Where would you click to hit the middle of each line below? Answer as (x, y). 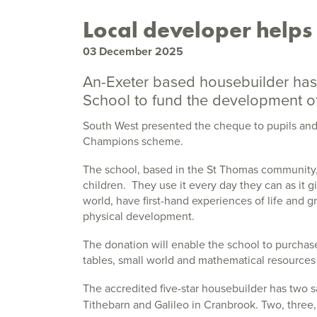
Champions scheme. (133, 141)
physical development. (139, 216)
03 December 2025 (133, 51)
